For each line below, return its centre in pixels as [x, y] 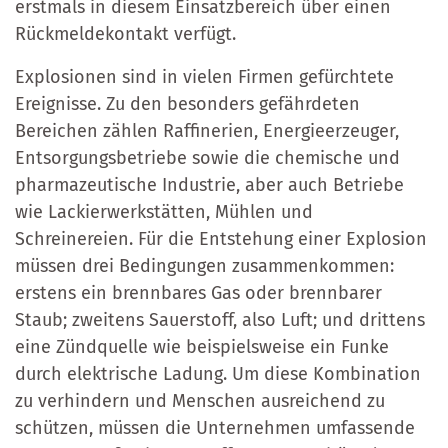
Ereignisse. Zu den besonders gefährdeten [187, 103]
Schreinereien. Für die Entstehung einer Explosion [221, 238]
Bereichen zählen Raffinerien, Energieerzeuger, [207, 130]
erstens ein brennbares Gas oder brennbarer [198, 292]
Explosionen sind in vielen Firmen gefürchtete [204, 76]
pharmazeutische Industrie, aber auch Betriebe [209, 184]
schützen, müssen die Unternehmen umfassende [215, 427]
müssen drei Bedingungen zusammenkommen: [204, 265]
